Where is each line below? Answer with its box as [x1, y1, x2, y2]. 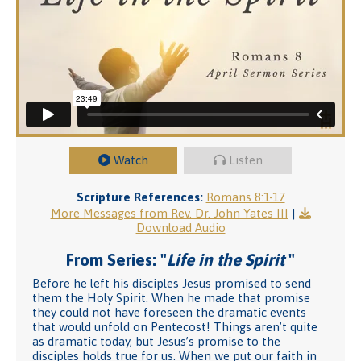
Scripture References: [76, 190, 203, 204]
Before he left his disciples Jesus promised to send [32, 276, 311, 290]
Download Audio [135, 221, 226, 234]
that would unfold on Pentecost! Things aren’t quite [32, 320, 317, 334]
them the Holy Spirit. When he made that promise [32, 291, 310, 305]
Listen [228, 153, 263, 167]
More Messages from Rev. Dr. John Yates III [50, 206, 288, 220]
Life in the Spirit [167, 250, 288, 269]
